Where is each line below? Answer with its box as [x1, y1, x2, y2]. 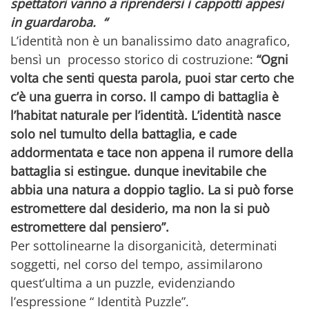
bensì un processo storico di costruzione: [10, 50, 257, 68]
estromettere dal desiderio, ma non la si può [10, 199, 270, 217]
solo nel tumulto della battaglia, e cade [10, 125, 237, 142]
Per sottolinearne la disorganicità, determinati [10, 237, 277, 254]
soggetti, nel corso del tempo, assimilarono [10, 255, 263, 272]
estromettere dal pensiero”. [10, 218, 169, 235]
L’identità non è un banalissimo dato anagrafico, [10, 32, 290, 49]
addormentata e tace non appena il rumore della [10, 143, 293, 161]
